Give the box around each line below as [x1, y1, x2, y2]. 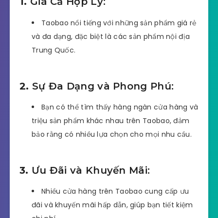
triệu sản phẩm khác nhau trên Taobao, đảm [32, 116, 190, 126]
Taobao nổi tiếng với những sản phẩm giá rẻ [41, 18, 197, 28]
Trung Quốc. [32, 45, 76, 55]
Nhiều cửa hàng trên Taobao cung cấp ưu [41, 186, 189, 197]
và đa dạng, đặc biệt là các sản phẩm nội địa [32, 31, 190, 41]
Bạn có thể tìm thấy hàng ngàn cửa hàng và [41, 102, 199, 112]
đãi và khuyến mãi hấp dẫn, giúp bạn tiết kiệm [32, 200, 193, 210]
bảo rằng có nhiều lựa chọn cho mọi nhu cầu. [32, 129, 192, 140]
